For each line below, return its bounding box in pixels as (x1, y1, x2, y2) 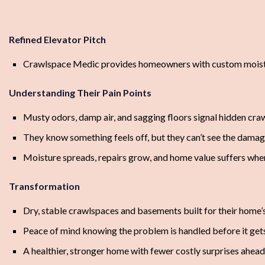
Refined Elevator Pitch (9, 34, 106, 46)
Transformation (9, 180, 80, 192)
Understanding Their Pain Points (9, 87, 151, 99)
